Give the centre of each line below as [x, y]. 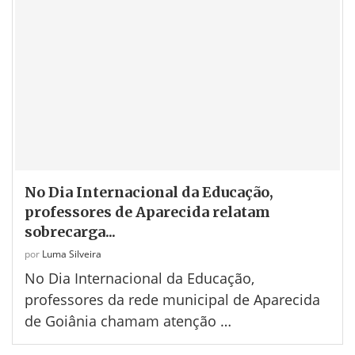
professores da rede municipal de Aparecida [172, 300]
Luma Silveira [72, 254]
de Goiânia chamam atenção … [128, 321]
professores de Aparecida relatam [147, 212]
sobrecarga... [70, 232]
